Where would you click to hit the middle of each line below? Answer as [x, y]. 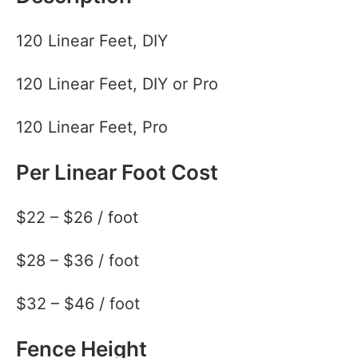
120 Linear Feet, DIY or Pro [117, 84]
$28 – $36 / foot [78, 260]
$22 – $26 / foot [77, 217]
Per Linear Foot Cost [117, 172]
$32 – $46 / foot [78, 303]
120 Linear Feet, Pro [92, 127]
